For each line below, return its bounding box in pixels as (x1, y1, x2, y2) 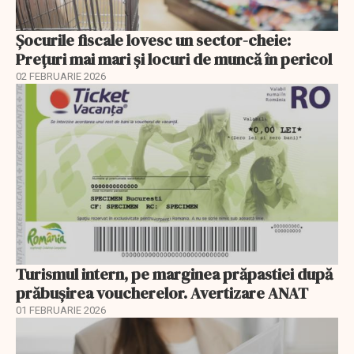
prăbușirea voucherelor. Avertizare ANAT (16, 282, 308, 305)
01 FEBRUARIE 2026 (16, 304, 106, 317)
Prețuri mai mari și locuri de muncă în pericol (16, 47, 332, 70)
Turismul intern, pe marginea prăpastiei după (16, 263, 333, 286)
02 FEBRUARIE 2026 (16, 70, 106, 82)
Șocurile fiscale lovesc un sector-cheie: (16, 28, 291, 51)
